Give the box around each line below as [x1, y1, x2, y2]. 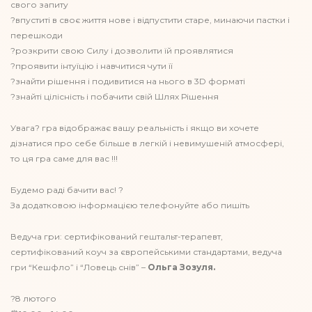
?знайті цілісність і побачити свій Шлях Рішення [10, 91, 219, 102]
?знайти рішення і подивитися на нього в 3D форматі [10, 76, 245, 86]
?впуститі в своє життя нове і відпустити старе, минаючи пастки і [10, 15, 290, 25]
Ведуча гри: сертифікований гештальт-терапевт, [10, 231, 223, 242]
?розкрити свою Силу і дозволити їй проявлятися [10, 45, 233, 56]
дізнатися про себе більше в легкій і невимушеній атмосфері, [10, 138, 284, 148]
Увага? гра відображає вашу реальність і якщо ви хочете [10, 123, 259, 133]
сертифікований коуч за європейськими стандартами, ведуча [10, 247, 282, 257]
